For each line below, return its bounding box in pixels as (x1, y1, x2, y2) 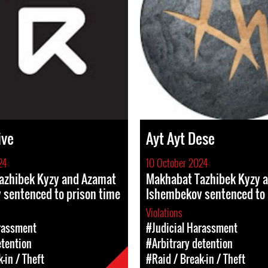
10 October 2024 (146, 155, 208, 170)
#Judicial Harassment (146, 220, 237, 236)
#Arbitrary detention (146, 236, 233, 251)
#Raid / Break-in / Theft (146, 251, 245, 267)
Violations (146, 205, 185, 220)
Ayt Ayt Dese (146, 127, 215, 149)
